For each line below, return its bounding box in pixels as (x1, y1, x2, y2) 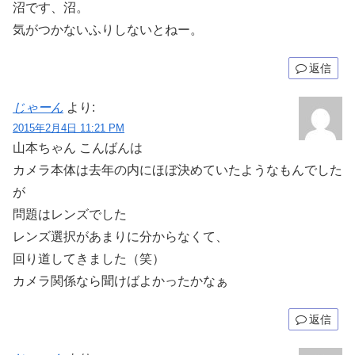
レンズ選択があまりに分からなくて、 (13, 229, 228, 243)
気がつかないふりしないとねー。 (13, 23, 203, 36)
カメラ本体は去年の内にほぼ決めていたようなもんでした (13, 162, 342, 177)
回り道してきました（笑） (13, 251, 165, 265)
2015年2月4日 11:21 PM (13, 121, 124, 134)
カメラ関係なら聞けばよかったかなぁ (13, 273, 228, 288)
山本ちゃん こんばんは (13, 140, 143, 155)
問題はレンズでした (13, 207, 127, 221)
